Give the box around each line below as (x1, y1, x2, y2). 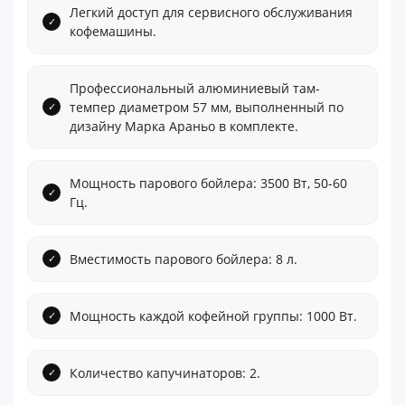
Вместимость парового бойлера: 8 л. (70, 250, 297, 268)
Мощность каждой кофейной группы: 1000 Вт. (70, 306, 357, 325)
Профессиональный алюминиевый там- (70, 79, 320, 97)
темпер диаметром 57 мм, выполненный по (70, 98, 344, 116)
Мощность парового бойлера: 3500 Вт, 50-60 (70, 174, 347, 192)
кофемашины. (70, 22, 156, 40)
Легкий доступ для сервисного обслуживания (70, 3, 353, 21)
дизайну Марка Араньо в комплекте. (70, 117, 298, 135)
